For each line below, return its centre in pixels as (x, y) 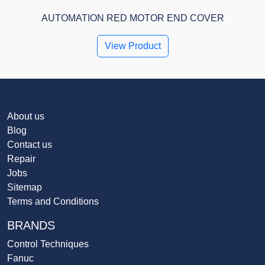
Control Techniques (48, 244)
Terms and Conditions (53, 202)
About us (26, 117)
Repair (21, 159)
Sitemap (25, 188)
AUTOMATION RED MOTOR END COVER (132, 18)
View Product (132, 46)
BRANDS (31, 226)
